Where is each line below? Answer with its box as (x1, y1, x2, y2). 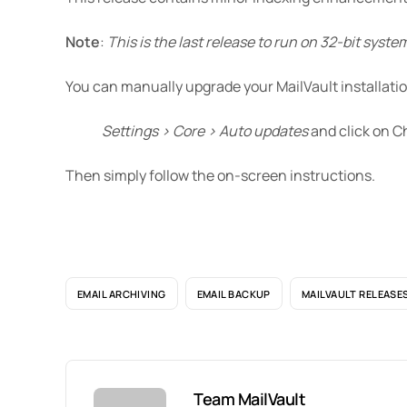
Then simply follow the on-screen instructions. (65, 165, 375, 185)
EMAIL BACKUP (196, 286, 271, 301)
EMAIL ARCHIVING (77, 286, 166, 301)
